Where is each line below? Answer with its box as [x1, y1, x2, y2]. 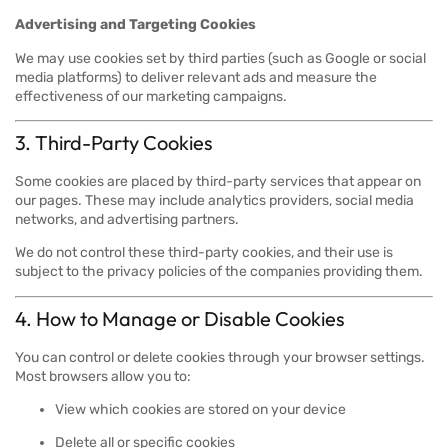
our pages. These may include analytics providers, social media [15, 191, 414, 209]
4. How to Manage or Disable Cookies [15, 305, 345, 331]
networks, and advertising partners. [15, 210, 239, 228]
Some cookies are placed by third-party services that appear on [15, 172, 421, 190]
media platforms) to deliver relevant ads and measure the [15, 68, 377, 86]
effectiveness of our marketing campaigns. [15, 87, 287, 105]
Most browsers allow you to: [15, 367, 191, 385]
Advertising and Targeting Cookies [15, 16, 256, 34]
